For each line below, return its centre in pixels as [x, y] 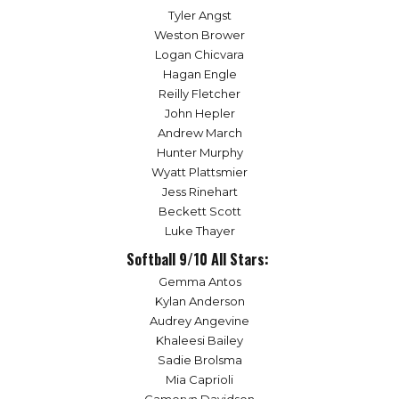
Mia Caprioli [199, 380]
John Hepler [199, 113]
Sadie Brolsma [199, 360]
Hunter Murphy [199, 152]
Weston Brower [199, 34]
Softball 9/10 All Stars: [199, 259]
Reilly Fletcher [199, 93]
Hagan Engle [199, 73]
